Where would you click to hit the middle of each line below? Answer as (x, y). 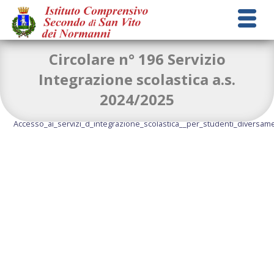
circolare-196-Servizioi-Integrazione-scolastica (97, 113)
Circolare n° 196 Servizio (137, 59)
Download (208, 113)
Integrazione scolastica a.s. (137, 79)
